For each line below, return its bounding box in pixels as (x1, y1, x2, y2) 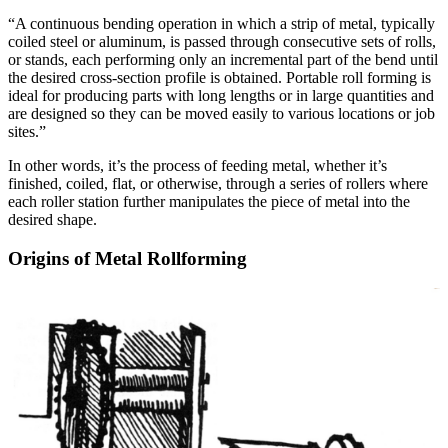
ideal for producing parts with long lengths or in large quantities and (8, 86, 434, 104)
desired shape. (8, 210, 97, 228)
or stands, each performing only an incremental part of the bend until (8, 50, 438, 68)
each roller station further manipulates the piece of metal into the (8, 192, 410, 210)
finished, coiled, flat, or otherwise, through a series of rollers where (8, 174, 428, 192)
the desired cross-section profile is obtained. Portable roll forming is (8, 68, 431, 86)
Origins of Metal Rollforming (8, 247, 247, 269)
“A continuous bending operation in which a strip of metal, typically (8, 14, 435, 32)
